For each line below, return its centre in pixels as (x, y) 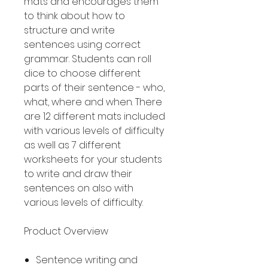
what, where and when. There (93, 102)
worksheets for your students (93, 159)
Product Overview (66, 231)
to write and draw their (78, 174)
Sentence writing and (87, 260)
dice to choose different (82, 73)
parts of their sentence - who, (94, 88)
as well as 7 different (72, 145)
